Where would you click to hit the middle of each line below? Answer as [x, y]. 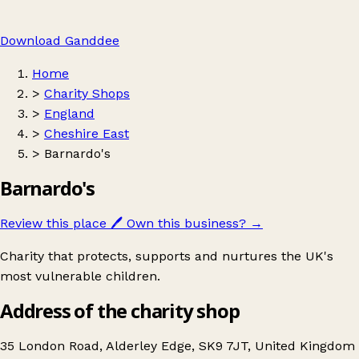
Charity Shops [87, 93]
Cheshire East [87, 133]
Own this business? [186, 223]
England [69, 113]
